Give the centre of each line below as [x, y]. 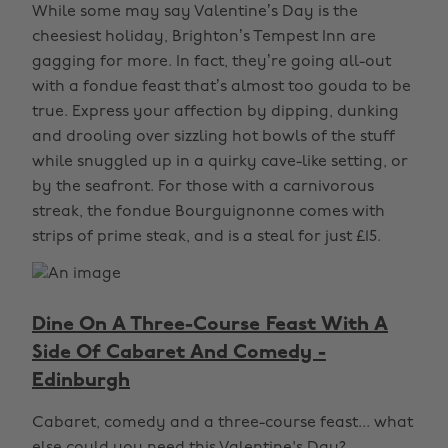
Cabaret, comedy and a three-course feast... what [222, 423]
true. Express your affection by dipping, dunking [215, 112]
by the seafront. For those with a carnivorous [203, 187]
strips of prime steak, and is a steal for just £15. [206, 237]
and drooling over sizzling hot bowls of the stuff [213, 137]
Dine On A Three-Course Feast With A [210, 325]
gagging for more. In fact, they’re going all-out [211, 62]
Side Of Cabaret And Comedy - [179, 353]
